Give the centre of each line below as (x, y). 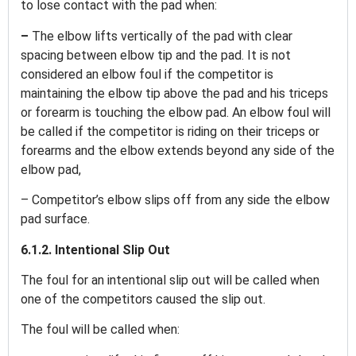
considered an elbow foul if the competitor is (147, 74)
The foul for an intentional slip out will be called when (170, 281)
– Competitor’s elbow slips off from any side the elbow (175, 200)
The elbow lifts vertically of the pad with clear (162, 36)
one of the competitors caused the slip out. (145, 300)
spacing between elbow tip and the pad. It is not (156, 55)
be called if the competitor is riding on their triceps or (170, 131)
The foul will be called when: (102, 330)
